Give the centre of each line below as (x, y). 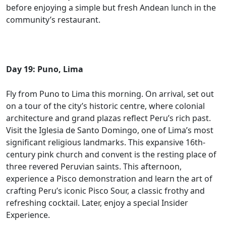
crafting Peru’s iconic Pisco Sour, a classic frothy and (105, 191)
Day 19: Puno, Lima (45, 69)
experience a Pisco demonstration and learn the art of (109, 179)
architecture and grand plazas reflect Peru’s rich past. (108, 118)
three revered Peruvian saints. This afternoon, (94, 167)
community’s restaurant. (54, 20)
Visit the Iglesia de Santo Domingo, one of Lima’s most (110, 130)
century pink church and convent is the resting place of (111, 155)
